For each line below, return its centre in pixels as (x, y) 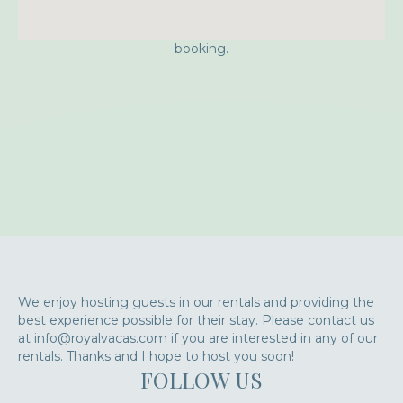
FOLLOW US (201, 380)
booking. (201, 49)
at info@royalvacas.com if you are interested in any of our (198, 338)
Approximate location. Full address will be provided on (201, 31)
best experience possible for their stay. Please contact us (196, 320)
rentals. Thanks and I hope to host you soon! (156, 356)
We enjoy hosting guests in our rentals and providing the (196, 302)
